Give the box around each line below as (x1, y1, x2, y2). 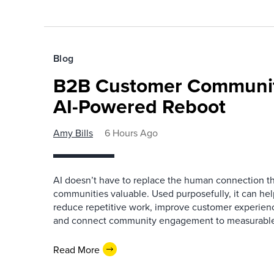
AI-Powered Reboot (53, 92, 226, 120)
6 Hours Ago (105, 126, 158, 139)
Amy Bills (53, 126, 93, 139)
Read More (53, 242, 100, 256)
